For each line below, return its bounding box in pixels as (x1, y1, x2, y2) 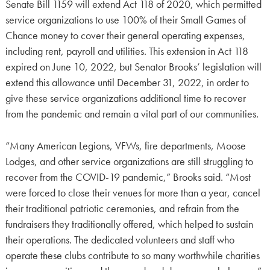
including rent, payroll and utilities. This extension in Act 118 (5, 45, 248, 58)
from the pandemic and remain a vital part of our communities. (5, 107, 259, 121)
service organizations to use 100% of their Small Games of (5, 13, 246, 27)
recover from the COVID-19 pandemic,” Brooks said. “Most (5, 170, 251, 184)
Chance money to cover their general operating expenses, (5, 29, 245, 43)
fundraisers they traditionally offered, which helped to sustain (5, 217, 253, 231)
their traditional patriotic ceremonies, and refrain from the (5, 201, 239, 215)
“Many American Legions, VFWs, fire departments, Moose (5, 139, 246, 152)
